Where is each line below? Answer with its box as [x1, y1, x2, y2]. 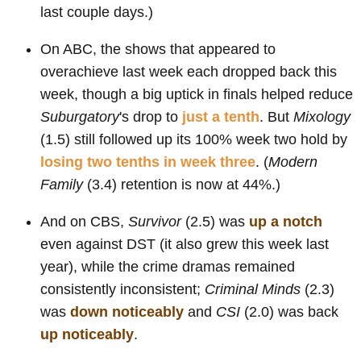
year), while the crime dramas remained [40, 259, 295, 276]
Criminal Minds [205, 281, 301, 298]
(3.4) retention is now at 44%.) [83, 176, 280, 193]
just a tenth [182, 109, 259, 126]
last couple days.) [40, 4, 153, 21]
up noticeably [40, 326, 134, 343]
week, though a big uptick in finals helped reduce [40, 86, 353, 103]
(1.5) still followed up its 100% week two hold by [40, 131, 347, 148]
